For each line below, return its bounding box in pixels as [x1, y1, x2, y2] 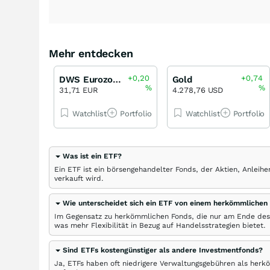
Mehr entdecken [49, 47, 133, 60]
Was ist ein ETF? [63, 152, 122, 160]
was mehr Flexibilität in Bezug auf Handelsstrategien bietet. [54, 221, 266, 230]
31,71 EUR [59, 86, 98, 95]
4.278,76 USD [172, 86, 224, 95]
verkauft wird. [54, 174, 104, 183]
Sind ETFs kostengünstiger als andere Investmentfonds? [63, 246, 263, 254]
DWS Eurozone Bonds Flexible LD [113, 74, 121, 85]
